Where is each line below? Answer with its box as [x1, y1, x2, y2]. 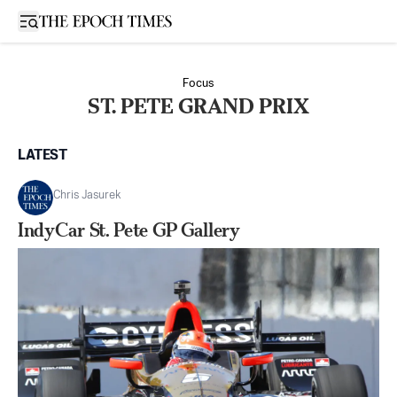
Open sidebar [27, 13, 104, 27]
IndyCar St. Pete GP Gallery [18, 219, 240, 241]
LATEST [18, 149, 67, 163]
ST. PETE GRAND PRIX [88, 94, 309, 119]
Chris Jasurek [53, 190, 121, 201]
